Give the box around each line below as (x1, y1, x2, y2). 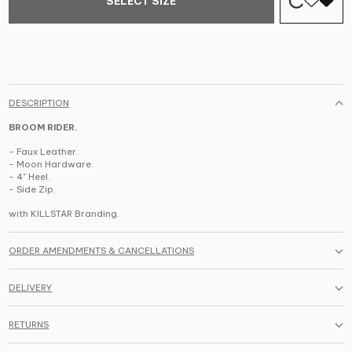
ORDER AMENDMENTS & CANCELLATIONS (9, 245, 195, 257)
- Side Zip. (9, 184, 57, 196)
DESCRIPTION (9, 97, 70, 109)
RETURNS (9, 319, 49, 331)
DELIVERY (9, 282, 53, 294)
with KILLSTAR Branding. (9, 208, 120, 220)
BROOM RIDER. (9, 122, 79, 134)
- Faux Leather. (9, 146, 79, 158)
